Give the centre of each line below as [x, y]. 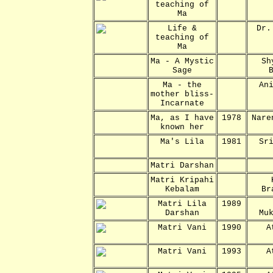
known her [182, 127]
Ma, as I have [182, 118]
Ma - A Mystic [182, 61]
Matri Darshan [182, 165]
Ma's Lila [182, 141]
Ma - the [182, 85]
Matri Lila [182, 204]
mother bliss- [182, 94]
